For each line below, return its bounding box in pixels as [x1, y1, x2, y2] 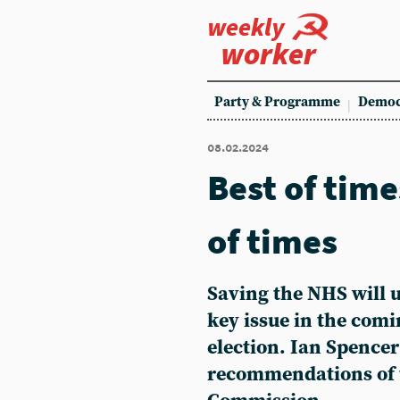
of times [207, 219, 337, 263]
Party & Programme [214, 94, 340, 111]
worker [221, 35, 316, 72]
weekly [207, 11, 285, 43]
